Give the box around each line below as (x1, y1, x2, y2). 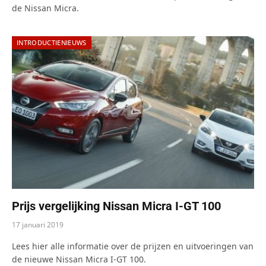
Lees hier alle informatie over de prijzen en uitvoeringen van (12, 240, 254, 252)
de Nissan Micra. (12, 2, 79, 14)
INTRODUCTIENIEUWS (17, 38, 87, 47)
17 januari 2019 (12, 220, 64, 230)
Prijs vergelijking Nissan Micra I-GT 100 (12, 199, 221, 214)
